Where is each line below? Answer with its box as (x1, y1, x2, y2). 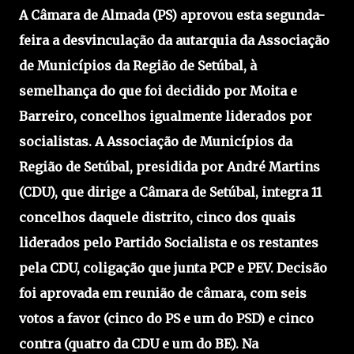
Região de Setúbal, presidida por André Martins (19, 158, 320, 175)
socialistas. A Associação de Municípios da (19, 133, 292, 149)
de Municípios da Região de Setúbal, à (19, 57, 257, 73)
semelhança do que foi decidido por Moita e (19, 82, 297, 99)
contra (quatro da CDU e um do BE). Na (19, 335, 258, 352)
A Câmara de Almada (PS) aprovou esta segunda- (19, 6, 325, 23)
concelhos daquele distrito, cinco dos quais (19, 209, 296, 225)
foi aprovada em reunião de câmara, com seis (19, 284, 307, 301)
